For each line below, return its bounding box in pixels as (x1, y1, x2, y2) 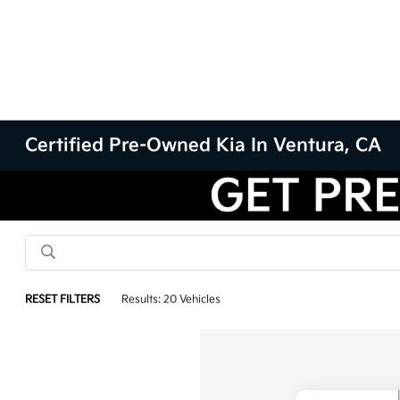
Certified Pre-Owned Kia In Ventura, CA (25, 135, 382, 156)
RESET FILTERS (25, 293, 101, 306)
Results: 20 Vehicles (121, 293, 221, 306)
